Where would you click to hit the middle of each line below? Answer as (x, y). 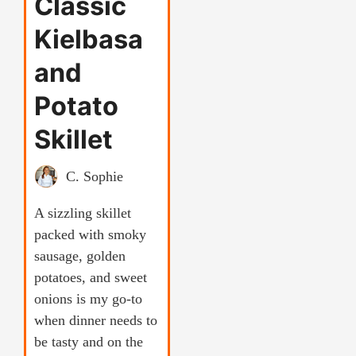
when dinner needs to (96, 321)
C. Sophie (95, 176)
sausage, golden (80, 256)
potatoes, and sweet (91, 278)
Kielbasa (89, 40)
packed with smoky (90, 235)
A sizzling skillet (83, 213)
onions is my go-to (88, 299)
